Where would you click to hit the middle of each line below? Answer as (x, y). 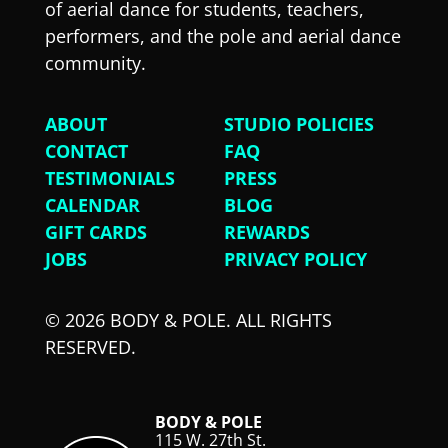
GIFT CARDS (95, 232)
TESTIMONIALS (109, 178)
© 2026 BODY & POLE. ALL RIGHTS (188, 320)
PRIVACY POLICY (295, 259)
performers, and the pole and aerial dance (222, 36)
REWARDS (266, 232)
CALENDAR (92, 205)
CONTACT (86, 151)
